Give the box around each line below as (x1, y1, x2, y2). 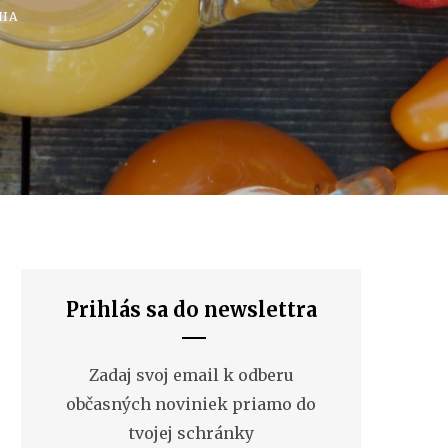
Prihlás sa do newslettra (65, 296, 317, 322)
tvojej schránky (128, 422, 254, 443)
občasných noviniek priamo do (66, 393, 316, 414)
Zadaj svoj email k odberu (88, 364, 294, 385)
